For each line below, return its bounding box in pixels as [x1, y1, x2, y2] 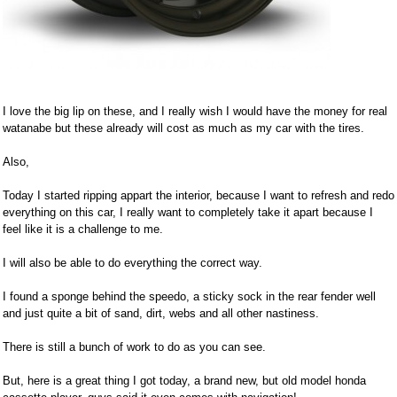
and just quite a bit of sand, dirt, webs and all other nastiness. [3, 307, 319, 321]
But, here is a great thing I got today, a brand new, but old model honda [3, 374, 366, 388]
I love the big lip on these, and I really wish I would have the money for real [3, 105, 387, 119]
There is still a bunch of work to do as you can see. [3, 340, 266, 354]
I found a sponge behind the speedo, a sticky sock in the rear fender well [3, 290, 376, 304]
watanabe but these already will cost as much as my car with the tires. [3, 121, 364, 136]
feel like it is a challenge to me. [3, 222, 163, 237]
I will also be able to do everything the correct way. [3, 256, 262, 270]
